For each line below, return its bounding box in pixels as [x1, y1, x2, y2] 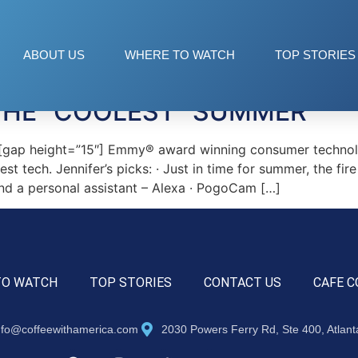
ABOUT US [23, 48, 85, 62]
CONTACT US [203, 275, 281, 291]
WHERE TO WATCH [125, 48, 235, 62]
